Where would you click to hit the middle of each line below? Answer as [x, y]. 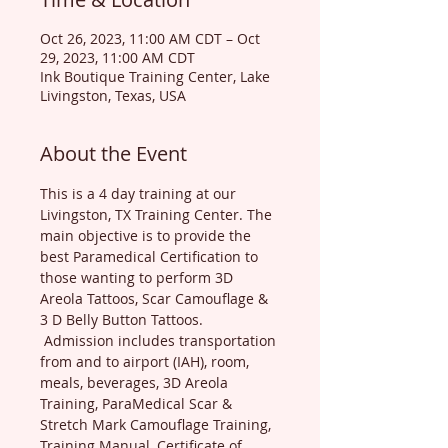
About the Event [113, 153]
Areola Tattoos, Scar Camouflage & [156, 298]
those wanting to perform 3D [138, 277]
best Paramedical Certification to [151, 256]
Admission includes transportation [160, 340]
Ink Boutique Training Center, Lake [155, 76]
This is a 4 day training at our [140, 193]
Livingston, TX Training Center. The [158, 214]
